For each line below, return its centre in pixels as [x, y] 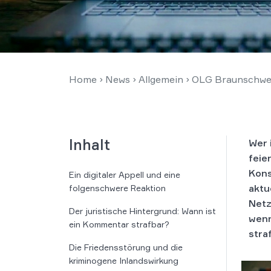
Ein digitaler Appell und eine [125, 175]
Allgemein [161, 79]
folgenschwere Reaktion [117, 188]
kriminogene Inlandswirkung [124, 260]
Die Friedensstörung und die [126, 247]
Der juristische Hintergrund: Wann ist [142, 211]
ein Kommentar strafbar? [119, 224]
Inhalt [90, 145]
